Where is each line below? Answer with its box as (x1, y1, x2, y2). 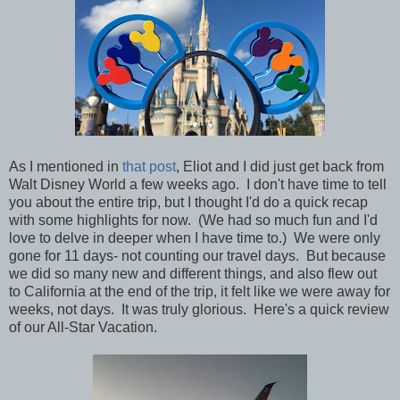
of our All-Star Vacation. (9, 320, 157, 336)
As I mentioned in (9, 159, 122, 175)
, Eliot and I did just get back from (176, 159, 384, 175)
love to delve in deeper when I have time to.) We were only (9, 230, 380, 246)
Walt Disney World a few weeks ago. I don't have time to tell (9, 177, 387, 193)
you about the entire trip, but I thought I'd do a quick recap (9, 195, 368, 211)
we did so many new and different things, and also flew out (9, 266, 377, 282)
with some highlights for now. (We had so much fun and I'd (9, 212, 378, 229)
